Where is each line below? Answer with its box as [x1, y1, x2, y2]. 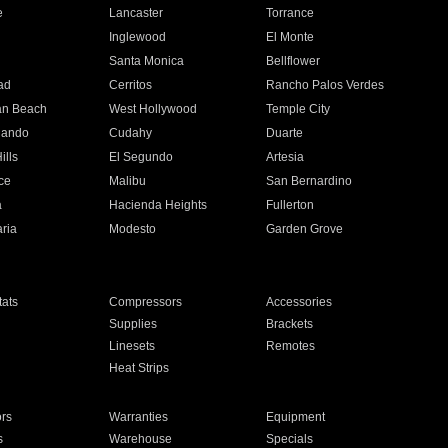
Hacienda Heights [108, 198, 207, 212]
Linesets [108, 339, 155, 353]
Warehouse [108, 432, 172, 446]
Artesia [266, 150, 305, 164]
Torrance [266, 6, 315, 20]
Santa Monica [108, 54, 184, 68]
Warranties [108, 410, 168, 424]
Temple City [266, 102, 331, 116]
